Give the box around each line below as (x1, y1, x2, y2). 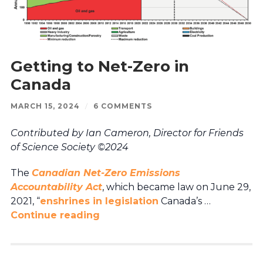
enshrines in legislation (39, 195, 159, 207)
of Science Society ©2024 (10, 141, 129, 153)
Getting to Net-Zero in (10, 56, 189, 76)
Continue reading (10, 209, 100, 221)
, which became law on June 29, (102, 181, 251, 193)
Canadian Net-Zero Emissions (31, 167, 180, 178)
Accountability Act (10, 181, 102, 193)
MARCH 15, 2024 (10, 101, 80, 110)
